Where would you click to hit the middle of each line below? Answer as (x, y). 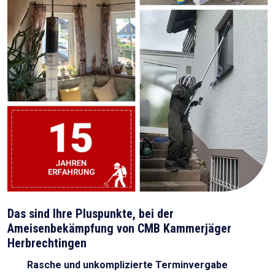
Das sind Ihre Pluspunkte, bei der (91, 214)
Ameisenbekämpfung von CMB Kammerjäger (119, 229)
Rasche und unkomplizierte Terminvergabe (127, 265)
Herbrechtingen (47, 243)
